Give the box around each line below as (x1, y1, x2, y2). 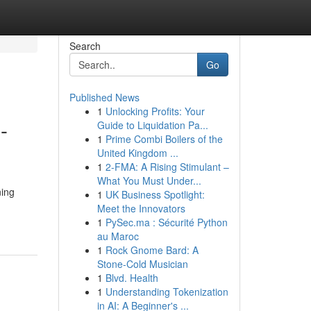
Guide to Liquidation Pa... (96, 118, 208, 132)
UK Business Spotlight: (105, 187, 205, 201)
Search (69, 39, 101, 53)
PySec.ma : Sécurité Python (105, 215, 228, 229)
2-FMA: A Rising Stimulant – (105, 160, 229, 174)
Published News (69, 90, 140, 104)
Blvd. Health (105, 271, 158, 285)
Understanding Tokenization (105, 285, 228, 299)
